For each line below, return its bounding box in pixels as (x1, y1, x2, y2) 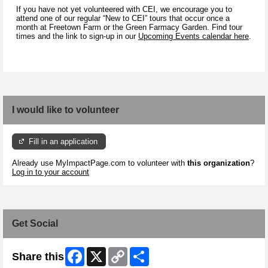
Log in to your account (12, 167, 89, 177)
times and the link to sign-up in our (16, 31, 138, 41)
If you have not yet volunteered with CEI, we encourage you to (16, 4, 232, 14)
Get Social (12, 218, 58, 229)
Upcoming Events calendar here (138, 31, 249, 41)
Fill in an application (29, 136, 98, 146)
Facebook (84, 247, 118, 257)
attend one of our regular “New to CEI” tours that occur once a (16, 13, 230, 23)
